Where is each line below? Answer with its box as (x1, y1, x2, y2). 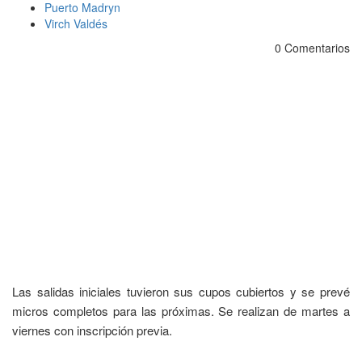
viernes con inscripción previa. (12, 321, 172, 339)
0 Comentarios (271, 40, 350, 56)
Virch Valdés (44, 15, 107, 32)
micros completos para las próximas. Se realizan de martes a (12, 301, 350, 319)
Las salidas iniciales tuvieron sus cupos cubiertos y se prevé (12, 282, 350, 300)
